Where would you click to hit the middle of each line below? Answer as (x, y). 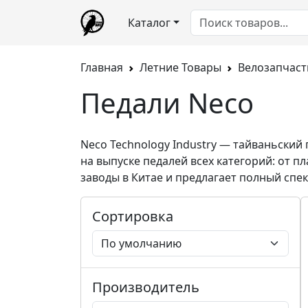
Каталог (149, 23)
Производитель (146, 287)
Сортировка (133, 216)
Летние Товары (180, 67)
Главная (102, 67)
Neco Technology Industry (148, 144)
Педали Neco (167, 103)
